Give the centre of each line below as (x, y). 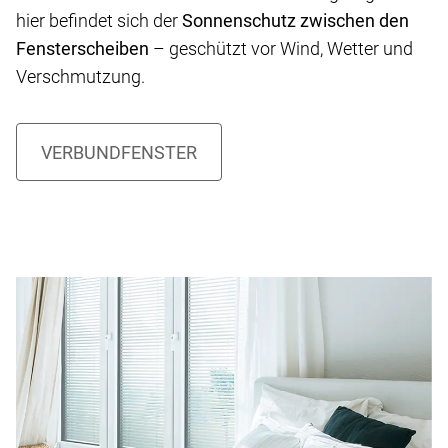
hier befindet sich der (99, 21)
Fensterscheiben (82, 49)
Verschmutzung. (80, 77)
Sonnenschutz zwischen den (295, 21)
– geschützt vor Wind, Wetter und (281, 49)
